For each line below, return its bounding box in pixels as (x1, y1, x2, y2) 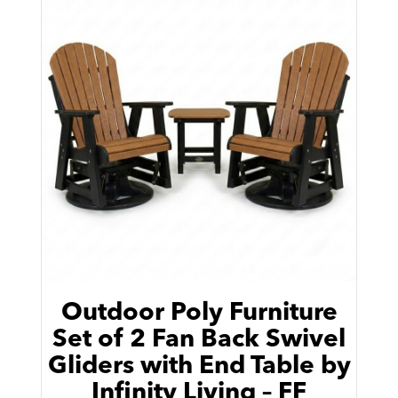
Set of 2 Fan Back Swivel (52, 328, 346, 354)
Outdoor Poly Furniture (60, 301, 338, 327)
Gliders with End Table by (47, 354, 351, 380)
